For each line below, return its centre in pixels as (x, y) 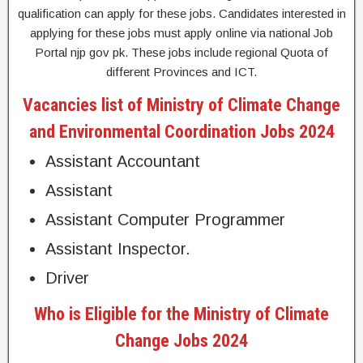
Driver (67, 278)
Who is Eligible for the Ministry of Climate (181, 314)
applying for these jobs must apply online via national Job (181, 33)
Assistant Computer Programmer (165, 220)
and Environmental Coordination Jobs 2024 (181, 132)
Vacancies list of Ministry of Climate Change (181, 105)
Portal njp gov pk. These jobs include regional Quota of (181, 53)
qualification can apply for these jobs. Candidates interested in (181, 14)
